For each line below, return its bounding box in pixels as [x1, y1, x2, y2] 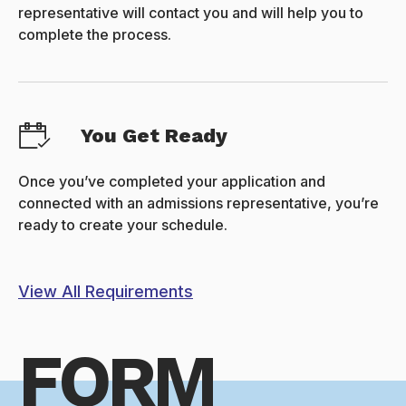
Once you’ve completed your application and [18, 172, 325, 191]
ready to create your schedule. [18, 216, 227, 235]
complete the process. [18, 25, 171, 44]
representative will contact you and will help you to [18, 4, 363, 23]
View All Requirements [18, 282, 193, 302]
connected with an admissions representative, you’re [18, 194, 379, 213]
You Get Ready [81, 123, 228, 147]
